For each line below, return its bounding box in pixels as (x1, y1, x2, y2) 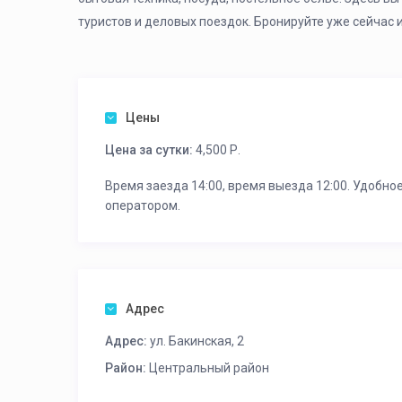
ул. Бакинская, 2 (147, 334, 244, 348)
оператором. (105, 198, 180, 213)
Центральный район (149, 361, 269, 375)
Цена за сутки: (105, 143, 193, 157)
